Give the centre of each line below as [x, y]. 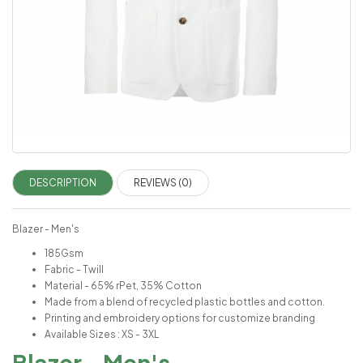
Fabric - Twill [74, 270]
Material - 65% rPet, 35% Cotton [123, 286]
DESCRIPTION [63, 183]
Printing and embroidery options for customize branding [180, 318]
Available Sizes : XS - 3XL [102, 335]
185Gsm [64, 254]
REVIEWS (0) [163, 183]
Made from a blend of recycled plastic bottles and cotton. [185, 302]
